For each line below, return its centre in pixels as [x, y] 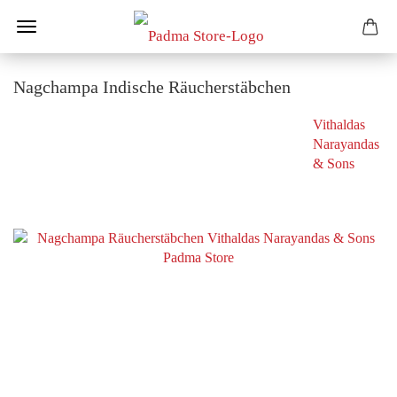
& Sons [334, 163]
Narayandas [346, 144]
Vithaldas [339, 125]
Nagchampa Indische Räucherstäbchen [152, 87]
